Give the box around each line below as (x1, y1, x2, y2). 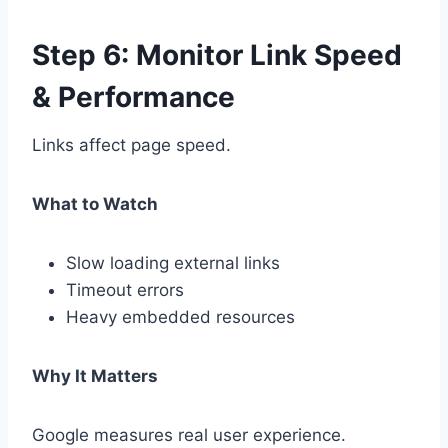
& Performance (32, 80, 235, 115)
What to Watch (32, 194, 158, 215)
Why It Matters (32, 366, 158, 387)
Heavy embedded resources (66, 307, 295, 328)
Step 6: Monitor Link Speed (32, 38, 402, 73)
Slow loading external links (66, 253, 280, 274)
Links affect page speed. (32, 135, 231, 156)
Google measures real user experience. (32, 425, 346, 446)
